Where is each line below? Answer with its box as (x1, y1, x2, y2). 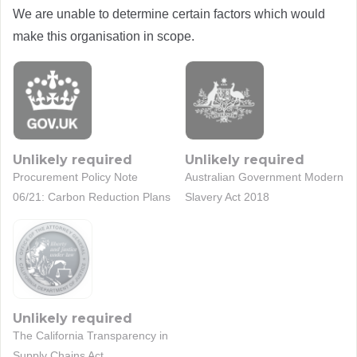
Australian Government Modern (184, 171, 343, 184)
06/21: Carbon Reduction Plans (13, 190, 171, 204)
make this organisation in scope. (13, 29, 194, 44)
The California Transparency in (13, 329, 168, 343)
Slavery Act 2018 (184, 190, 269, 204)
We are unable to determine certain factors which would (13, 7, 325, 22)
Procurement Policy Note (13, 171, 138, 184)
